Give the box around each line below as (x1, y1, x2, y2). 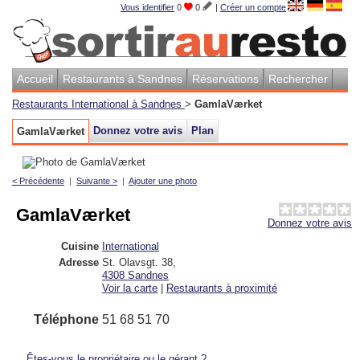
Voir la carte (102, 281, 157, 294)
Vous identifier (121, 2, 174, 12)
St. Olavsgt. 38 (102, 256, 173, 268)
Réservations (192, 72, 259, 85)
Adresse (59, 256, 99, 268)
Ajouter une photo (129, 175, 197, 186)
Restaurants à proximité (166, 281, 277, 294)
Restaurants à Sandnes (63, 72, 182, 85)
